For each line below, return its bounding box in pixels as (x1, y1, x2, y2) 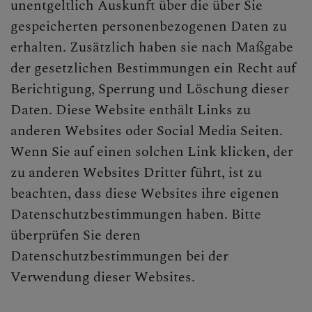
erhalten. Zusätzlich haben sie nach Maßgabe (10, 36, 293, 58)
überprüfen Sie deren (10, 224, 141, 246)
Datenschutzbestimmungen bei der (10, 245, 228, 267)
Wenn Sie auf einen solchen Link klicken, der (10, 141, 293, 162)
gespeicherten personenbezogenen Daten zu (10, 15, 287, 37)
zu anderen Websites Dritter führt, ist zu (10, 162, 262, 183)
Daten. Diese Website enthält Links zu (10, 99, 251, 120)
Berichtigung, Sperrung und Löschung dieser (10, 78, 289, 100)
